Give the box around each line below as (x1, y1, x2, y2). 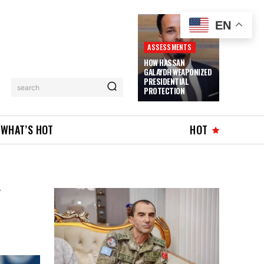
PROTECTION (144, 85, 185, 97)
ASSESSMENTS (147, 42, 192, 52)
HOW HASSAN (144, 57, 185, 68)
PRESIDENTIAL (144, 75, 189, 87)
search (17, 82, 40, 92)
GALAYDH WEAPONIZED (144, 66, 212, 78)
